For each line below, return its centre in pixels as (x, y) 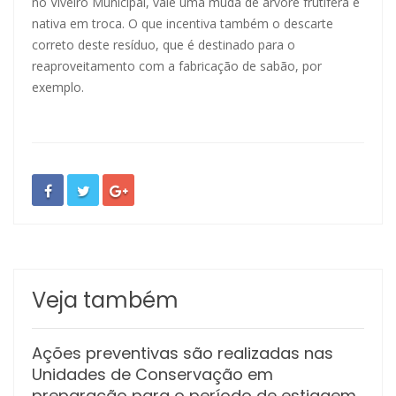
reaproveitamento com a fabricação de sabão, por (177, 65)
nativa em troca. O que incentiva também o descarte (183, 23)
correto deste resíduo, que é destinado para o (164, 44)
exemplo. (58, 87)
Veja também (105, 300)
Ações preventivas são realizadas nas (183, 353)
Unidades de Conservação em (152, 374)
